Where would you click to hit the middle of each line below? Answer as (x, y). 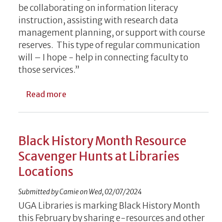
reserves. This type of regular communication (109, 45)
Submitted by (39, 192)
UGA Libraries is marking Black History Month (109, 205)
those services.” (50, 70)
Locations (46, 171)
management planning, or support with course (112, 32)
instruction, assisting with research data (98, 20)
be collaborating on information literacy (98, 8)
